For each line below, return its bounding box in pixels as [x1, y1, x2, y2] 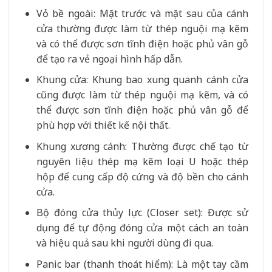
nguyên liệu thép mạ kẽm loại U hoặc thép [36, 154, 248, 168]
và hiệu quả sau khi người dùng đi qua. [36, 236, 213, 250]
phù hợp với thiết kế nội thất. [36, 118, 170, 132]
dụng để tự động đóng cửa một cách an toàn [36, 221, 248, 235]
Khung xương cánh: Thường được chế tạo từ [36, 139, 248, 153]
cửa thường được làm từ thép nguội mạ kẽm [36, 21, 248, 35]
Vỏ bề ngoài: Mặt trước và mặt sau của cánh [36, 6, 248, 20]
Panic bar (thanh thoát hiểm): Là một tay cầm [36, 257, 248, 271]
